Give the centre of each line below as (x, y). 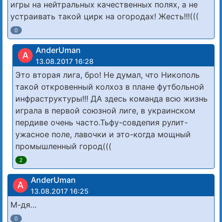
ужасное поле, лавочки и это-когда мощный (103, 135)
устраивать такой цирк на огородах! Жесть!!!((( (105, 17)
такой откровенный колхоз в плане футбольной (110, 87)
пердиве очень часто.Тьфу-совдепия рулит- (102, 123)
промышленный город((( (63, 146)
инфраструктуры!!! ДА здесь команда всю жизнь (111, 99)
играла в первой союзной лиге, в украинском (105, 111)
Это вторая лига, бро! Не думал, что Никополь (108, 75)
